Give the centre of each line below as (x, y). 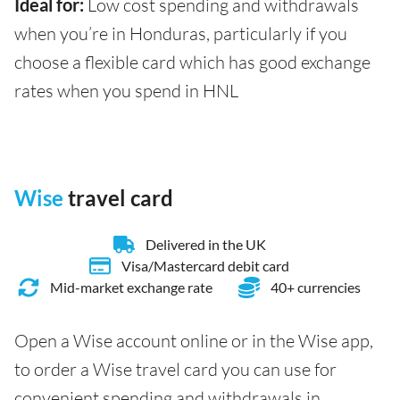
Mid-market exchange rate (132, 287)
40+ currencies (315, 287)
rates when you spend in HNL (126, 91)
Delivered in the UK (205, 244)
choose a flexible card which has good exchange (192, 62)
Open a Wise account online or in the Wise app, (194, 341)
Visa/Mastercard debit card (205, 266)
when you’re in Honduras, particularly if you (181, 33)
